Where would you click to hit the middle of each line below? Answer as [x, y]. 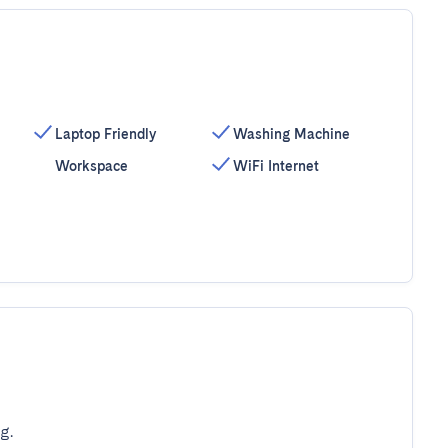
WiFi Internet [276, 166]
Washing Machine [292, 134]
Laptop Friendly [105, 134]
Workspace [91, 166]
